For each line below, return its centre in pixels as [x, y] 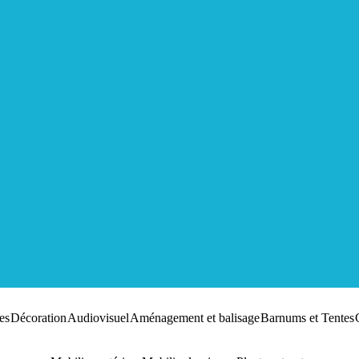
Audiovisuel [98, 318]
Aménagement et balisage [194, 318]
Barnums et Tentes [307, 318]
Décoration [38, 318]
